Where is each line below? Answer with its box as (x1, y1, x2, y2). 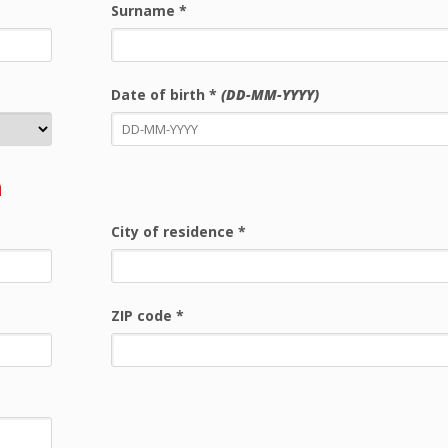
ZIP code (110, 306, 176, 325)
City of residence (110, 222, 238, 241)
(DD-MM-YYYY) (220, 85, 319, 104)
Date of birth (110, 85, 209, 104)
